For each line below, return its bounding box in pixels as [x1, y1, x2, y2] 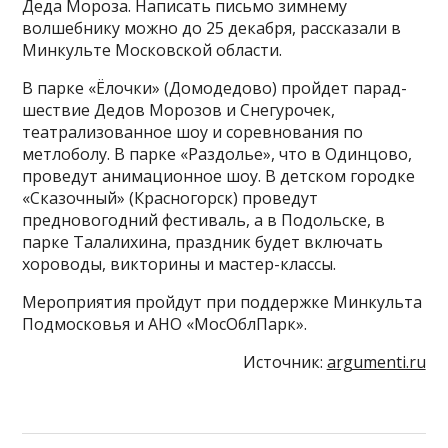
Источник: [242, 351, 327, 374]
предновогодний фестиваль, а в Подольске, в [22, 209, 386, 232]
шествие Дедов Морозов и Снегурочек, [22, 99, 336, 122]
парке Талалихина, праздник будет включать [22, 231, 384, 254]
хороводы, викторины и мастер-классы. [22, 253, 337, 276]
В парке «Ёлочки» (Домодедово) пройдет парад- [22, 77, 408, 100]
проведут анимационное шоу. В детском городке [22, 165, 416, 188]
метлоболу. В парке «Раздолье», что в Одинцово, [22, 143, 413, 166]
